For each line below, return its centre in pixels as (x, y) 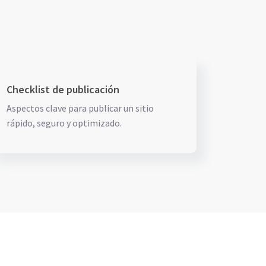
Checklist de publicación (63, 89)
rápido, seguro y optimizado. (64, 123)
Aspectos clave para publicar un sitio (80, 108)
